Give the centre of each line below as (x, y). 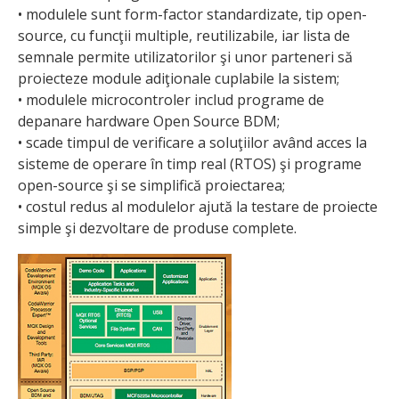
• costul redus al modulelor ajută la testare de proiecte (198, 206)
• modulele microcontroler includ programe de (171, 99)
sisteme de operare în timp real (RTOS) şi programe (190, 163)
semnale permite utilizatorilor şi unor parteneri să (185, 57)
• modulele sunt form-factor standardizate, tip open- (192, 14)
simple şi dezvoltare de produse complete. (157, 228)
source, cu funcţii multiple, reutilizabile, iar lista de (184, 35)
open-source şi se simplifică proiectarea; (151, 185)
